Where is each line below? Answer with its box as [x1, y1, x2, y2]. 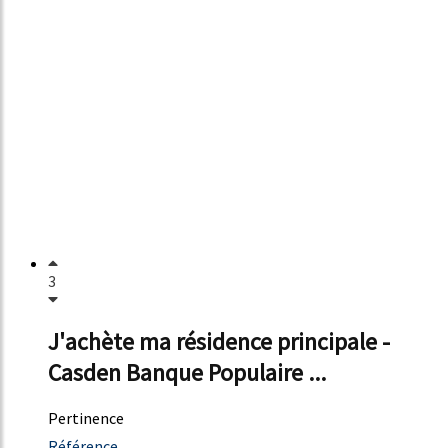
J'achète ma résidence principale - [48, 326, 390, 358]
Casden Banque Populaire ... [48, 357, 326, 389]
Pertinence [48, 408, 124, 429]
